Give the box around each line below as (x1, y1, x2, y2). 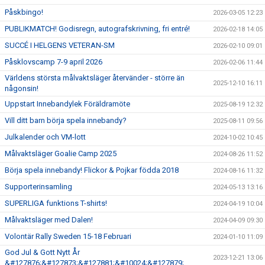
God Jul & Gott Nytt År (5, 247, 80, 257)
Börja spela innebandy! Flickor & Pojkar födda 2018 (5, 165, 179, 174)
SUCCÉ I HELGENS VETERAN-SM (5, 40, 115, 50)
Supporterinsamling (5, 182, 72, 191)
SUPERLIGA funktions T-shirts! (5, 198, 107, 208)
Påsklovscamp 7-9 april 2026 (5, 57, 102, 66)
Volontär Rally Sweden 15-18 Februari (5, 231, 131, 241)
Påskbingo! (5, 7, 43, 17)
